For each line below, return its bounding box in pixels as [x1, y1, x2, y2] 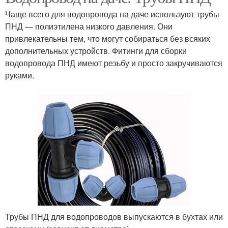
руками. [5, 69, 34, 81]
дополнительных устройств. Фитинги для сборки [5, 44, 187, 56]
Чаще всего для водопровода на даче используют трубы [5, 8, 219, 20]
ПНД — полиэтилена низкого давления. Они [5, 20, 173, 32]
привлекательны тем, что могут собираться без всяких [5, 32, 210, 44]
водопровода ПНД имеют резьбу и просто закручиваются [5, 56, 222, 69]
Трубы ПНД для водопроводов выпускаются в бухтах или [5, 211, 223, 223]
